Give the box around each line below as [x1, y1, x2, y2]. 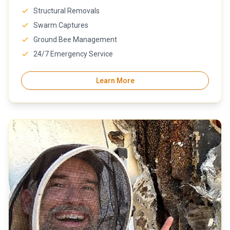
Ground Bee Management [33, 35, 117, 44]
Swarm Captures [33, 21, 88, 29]
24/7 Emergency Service [33, 50, 113, 58]
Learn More [95, 76, 135, 85]
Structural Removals [33, 7, 100, 15]
